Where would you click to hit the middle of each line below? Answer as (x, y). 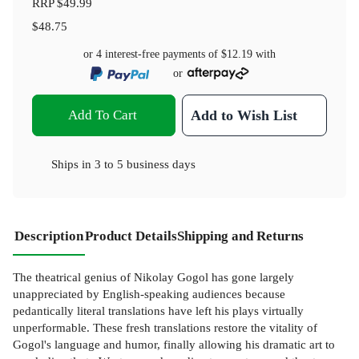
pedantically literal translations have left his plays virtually (158, 310)
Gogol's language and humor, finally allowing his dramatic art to (174, 344)
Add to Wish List (244, 115)
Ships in (73, 163)
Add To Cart (102, 115)
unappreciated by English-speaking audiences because (149, 293)
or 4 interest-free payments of (152, 54)
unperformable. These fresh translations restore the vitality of (165, 327)
